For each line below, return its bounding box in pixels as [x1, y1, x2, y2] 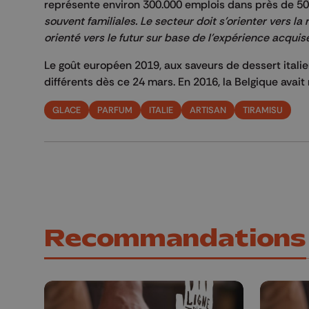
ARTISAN [190, 104, 226, 116]
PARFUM [97, 104, 132, 116]
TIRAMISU [243, 104, 283, 116]
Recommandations [44, 223, 306, 255]
